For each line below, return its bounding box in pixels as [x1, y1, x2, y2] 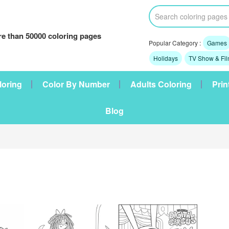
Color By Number [42, 78, 110, 90]
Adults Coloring [130, 78, 192, 90]
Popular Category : [148, 38, 202, 47]
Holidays [153, 54, 178, 62]
